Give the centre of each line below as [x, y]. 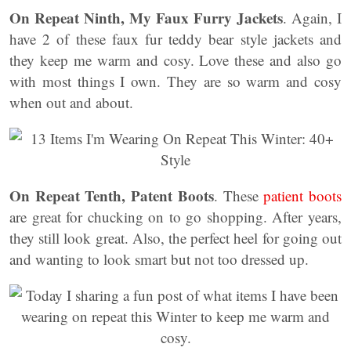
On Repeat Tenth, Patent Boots [112, 195]
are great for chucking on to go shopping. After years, [175, 217]
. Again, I [312, 18]
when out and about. [71, 102]
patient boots [303, 195]
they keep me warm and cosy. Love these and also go [175, 60]
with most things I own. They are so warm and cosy [175, 81]
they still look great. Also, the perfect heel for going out [175, 238]
